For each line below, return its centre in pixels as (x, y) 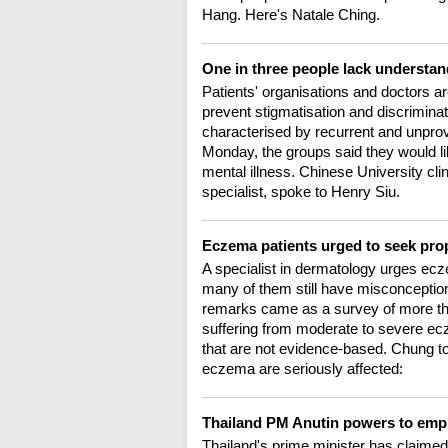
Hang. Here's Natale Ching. (291, 15)
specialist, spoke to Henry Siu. (301, 192)
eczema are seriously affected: (302, 369)
